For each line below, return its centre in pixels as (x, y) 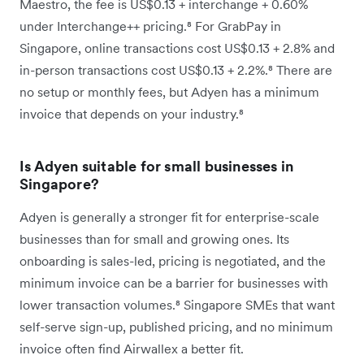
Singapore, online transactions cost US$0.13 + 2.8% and (177, 48)
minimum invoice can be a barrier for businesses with (174, 283)
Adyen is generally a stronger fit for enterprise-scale (169, 217)
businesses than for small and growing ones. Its (154, 239)
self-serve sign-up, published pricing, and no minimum (176, 327)
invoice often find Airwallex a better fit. (132, 349)
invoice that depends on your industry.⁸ (132, 114)
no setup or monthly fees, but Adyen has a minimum (169, 92)
